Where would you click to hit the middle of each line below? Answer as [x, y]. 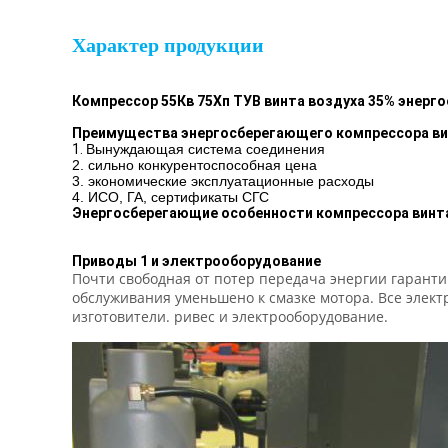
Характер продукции [168, 45]
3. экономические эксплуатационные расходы [223, 181]
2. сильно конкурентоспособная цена [194, 165]
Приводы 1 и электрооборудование [196, 261]
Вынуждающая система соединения [205, 149]
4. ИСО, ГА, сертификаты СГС [170, 197]
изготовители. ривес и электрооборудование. [230, 316]
